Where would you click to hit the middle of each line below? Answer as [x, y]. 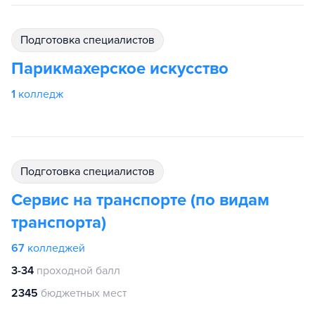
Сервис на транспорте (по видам [140, 200]
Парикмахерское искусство [120, 69]
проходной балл [78, 271]
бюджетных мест [84, 294]
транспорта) [59, 223]
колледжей [56, 249]
